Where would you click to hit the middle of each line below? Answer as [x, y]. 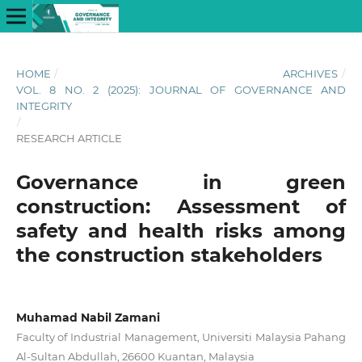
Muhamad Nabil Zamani [88, 317]
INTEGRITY [44, 105]
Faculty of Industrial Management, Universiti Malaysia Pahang [181, 337]
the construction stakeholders [169, 255]
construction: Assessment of [181, 206]
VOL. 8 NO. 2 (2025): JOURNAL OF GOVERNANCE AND [181, 89]
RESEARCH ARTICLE [69, 138]
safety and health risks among [181, 230]
